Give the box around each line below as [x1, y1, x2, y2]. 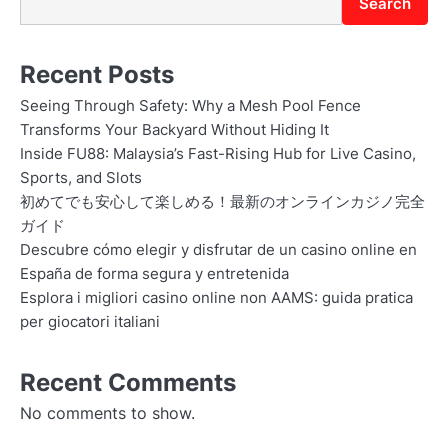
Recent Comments [20, 367, 236, 397]
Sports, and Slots [20, 168, 142, 187]
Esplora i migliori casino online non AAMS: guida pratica [20, 288, 413, 307]
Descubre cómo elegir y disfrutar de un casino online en [20, 240, 417, 259]
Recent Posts [20, 59, 174, 89]
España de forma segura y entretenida [20, 264, 289, 283]
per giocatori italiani [20, 312, 160, 331]
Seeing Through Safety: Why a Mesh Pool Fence [20, 96, 361, 115]
